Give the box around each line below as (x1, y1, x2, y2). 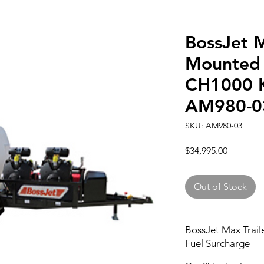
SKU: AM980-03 (185, 120, 242, 131)
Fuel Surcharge (185, 237, 250, 249)
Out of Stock (194, 181, 247, 192)
